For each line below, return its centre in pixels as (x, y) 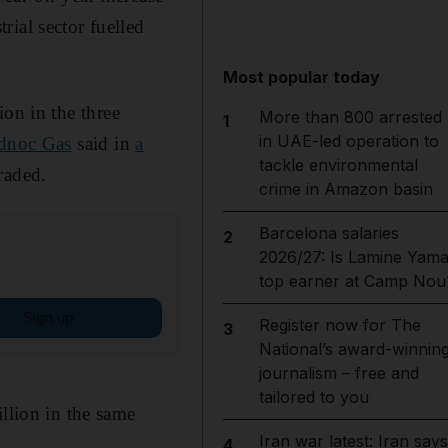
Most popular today (302, 77)
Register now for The (339, 325)
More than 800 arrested (350, 117)
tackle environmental (338, 165)
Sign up (48, 317)
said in (103, 143)
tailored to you (313, 397)
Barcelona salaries (328, 233)
